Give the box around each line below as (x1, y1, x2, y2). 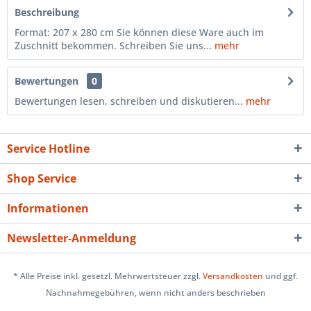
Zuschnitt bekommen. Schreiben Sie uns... (15, 39, 212, 52)
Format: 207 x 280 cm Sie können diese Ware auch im (15, 26, 264, 39)
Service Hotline (7, 141, 90, 156)
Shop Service (7, 171, 76, 186)
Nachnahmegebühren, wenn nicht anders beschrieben (45, 287, 266, 299)
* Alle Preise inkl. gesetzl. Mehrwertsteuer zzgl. (13, 270, 203, 283)
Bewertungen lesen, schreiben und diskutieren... (15, 94, 243, 108)
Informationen (7, 201, 89, 216)
